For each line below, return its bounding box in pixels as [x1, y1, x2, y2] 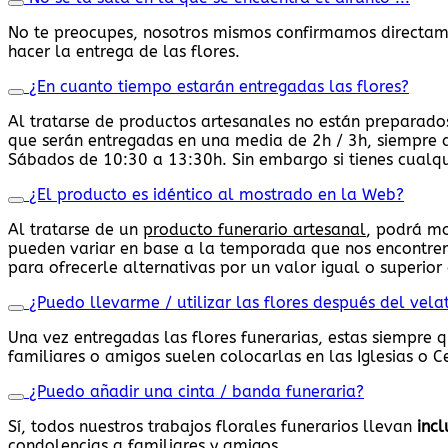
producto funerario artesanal [143, 219, 366, 239]
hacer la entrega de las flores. [8, 41, 240, 61]
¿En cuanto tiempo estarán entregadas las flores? [29, 76, 409, 96]
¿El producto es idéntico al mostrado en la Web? [29, 184, 404, 204]
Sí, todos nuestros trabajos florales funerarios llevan [8, 416, 417, 436]
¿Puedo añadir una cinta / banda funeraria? [29, 381, 364, 401]
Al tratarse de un [8, 219, 143, 239]
